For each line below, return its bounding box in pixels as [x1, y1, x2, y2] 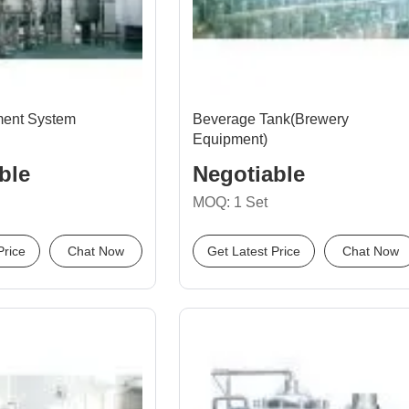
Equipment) [193, 131, 267, 147]
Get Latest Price [207, 244, 300, 258]
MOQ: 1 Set [193, 194, 267, 210]
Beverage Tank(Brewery [193, 111, 349, 127]
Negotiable [193, 162, 305, 186]
